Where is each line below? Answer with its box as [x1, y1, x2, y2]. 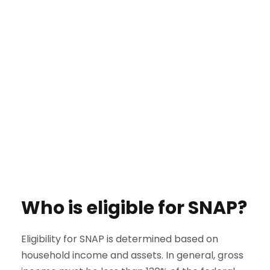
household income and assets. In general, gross [21, 248, 243, 263]
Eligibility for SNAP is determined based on [21, 232, 218, 246]
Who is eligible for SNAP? [21, 195, 247, 221]
